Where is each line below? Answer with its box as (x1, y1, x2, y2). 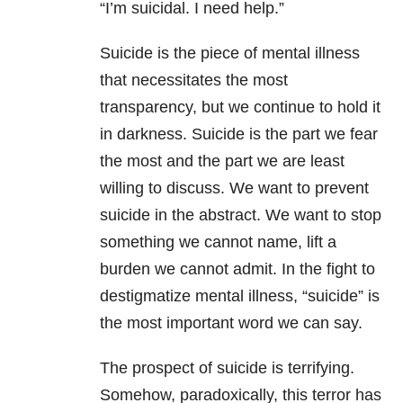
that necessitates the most (100, 71, 288, 90)
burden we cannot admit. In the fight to (100, 260, 375, 279)
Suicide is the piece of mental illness (100, 44, 360, 63)
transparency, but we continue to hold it (100, 98, 381, 117)
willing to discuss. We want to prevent (100, 179, 369, 198)
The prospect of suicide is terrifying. (100, 359, 354, 378)
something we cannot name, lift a (100, 233, 336, 252)
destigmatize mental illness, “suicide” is (100, 287, 380, 306)
